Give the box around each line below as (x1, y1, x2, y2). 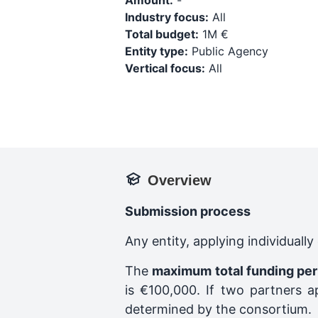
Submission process (125, 204, 251, 219)
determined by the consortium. (125, 302, 312, 317)
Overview (148, 172, 212, 188)
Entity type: (125, 44, 188, 58)
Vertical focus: (125, 61, 205, 75)
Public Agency (188, 44, 268, 58)
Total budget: (125, 27, 199, 41)
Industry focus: (125, 10, 209, 24)
